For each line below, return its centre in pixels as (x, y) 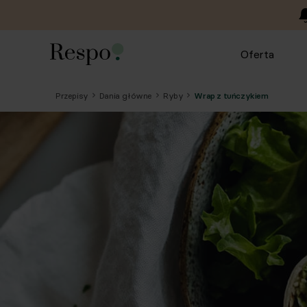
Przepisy (72, 95)
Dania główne (126, 95)
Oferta (257, 54)
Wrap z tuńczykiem (231, 95)
